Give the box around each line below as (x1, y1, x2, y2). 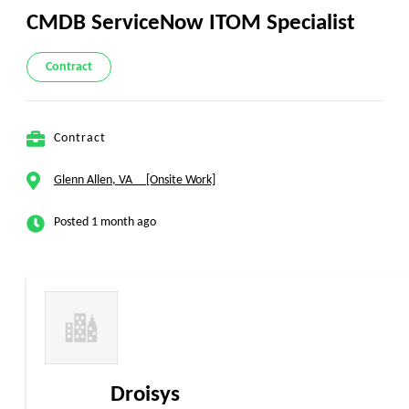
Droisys (110, 383, 180, 406)
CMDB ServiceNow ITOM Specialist (26, 12, 355, 35)
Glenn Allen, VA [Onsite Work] (54, 173, 215, 187)
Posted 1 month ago (54, 215, 156, 229)
